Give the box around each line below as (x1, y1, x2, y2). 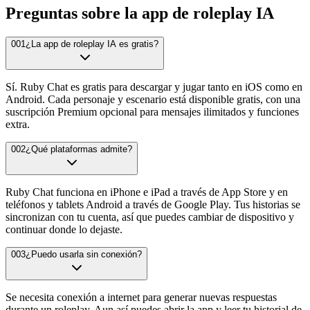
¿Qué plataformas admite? (26, 144, 132, 155)
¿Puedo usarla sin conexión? (26, 249, 142, 260)
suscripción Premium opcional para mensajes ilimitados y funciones (6, 106, 299, 118)
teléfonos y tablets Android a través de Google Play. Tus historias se (6, 199, 300, 211)
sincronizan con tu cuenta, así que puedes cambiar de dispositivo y (6, 211, 294, 224)
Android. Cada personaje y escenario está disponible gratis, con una (6, 93, 300, 106)
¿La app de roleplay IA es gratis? (26, 39, 158, 50)
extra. (6, 118, 30, 131)
